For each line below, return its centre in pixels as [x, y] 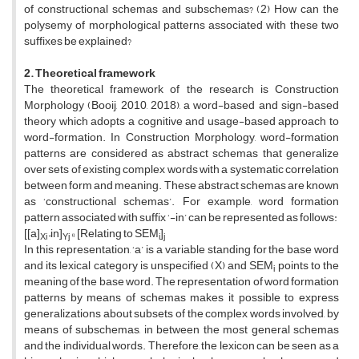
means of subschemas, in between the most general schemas [182, 330]
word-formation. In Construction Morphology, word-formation [182, 138]
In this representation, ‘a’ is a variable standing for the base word [182, 250]
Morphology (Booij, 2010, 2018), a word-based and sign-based [182, 106]
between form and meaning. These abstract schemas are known [182, 186]
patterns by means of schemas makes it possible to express [182, 298]
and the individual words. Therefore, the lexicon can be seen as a [182, 346]
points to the [309, 266]
